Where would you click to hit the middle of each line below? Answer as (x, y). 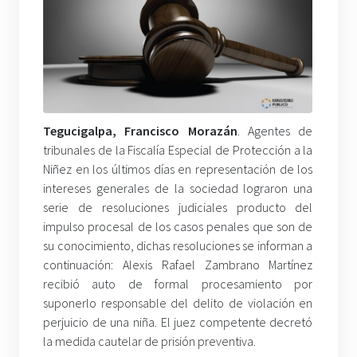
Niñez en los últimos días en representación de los (178, 169)
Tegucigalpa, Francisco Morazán (140, 130)
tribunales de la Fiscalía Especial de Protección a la (178, 149)
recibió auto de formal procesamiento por (178, 283)
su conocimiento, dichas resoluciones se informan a (178, 245)
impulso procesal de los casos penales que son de (178, 226)
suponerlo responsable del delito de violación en (178, 302)
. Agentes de (275, 130)
